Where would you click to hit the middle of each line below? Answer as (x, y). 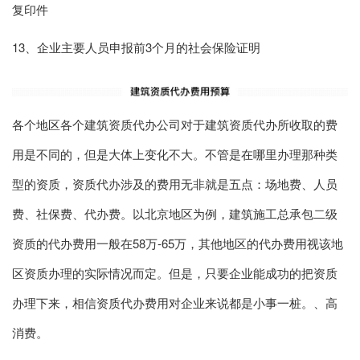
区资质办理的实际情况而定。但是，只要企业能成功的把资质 (175, 272)
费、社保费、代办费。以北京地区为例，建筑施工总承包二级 (175, 213)
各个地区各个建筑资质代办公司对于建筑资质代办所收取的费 (175, 124)
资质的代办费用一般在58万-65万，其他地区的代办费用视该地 (178, 243)
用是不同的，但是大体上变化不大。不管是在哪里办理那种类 (175, 153)
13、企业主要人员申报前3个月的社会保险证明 (136, 47)
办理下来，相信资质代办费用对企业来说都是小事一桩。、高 (175, 302)
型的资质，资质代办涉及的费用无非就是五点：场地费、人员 (175, 183)
